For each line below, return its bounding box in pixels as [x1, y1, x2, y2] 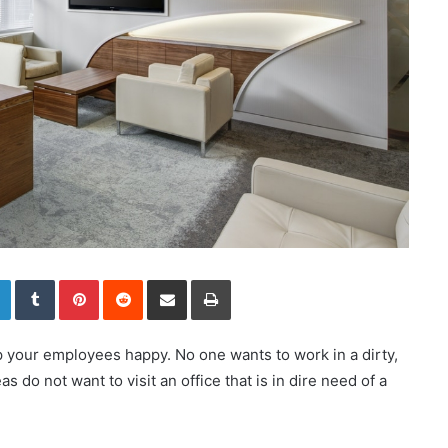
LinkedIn [10, 271, 62, 288]
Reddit [142, 271, 182, 288]
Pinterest [98, 271, 155, 288]
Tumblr [54, 271, 96, 288]
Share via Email [186, 271, 218, 288]
